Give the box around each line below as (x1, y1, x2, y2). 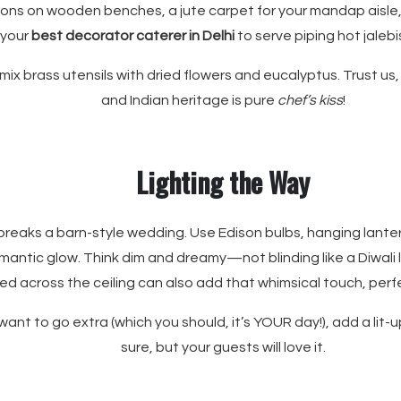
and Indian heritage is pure (100, 93, 277, 107)
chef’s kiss (277, 93, 343, 107)
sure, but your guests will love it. (120, 340, 326, 354)
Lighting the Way (136, 162, 310, 202)
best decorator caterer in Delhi (31, 29, 235, 43)
